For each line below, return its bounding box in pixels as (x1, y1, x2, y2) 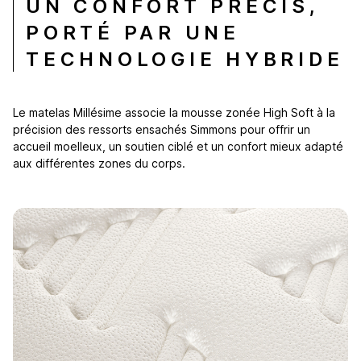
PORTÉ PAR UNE (26, 20, 240, 44)
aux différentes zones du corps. (13, 156, 185, 170)
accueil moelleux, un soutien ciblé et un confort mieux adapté (13, 139, 343, 153)
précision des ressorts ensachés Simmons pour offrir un (13, 122, 310, 136)
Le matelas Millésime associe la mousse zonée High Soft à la (13, 105, 335, 119)
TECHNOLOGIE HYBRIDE (26, 47, 344, 71)
